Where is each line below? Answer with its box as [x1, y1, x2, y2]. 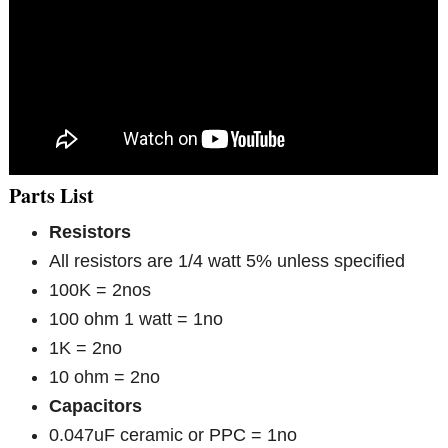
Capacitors [49, 395, 143, 416]
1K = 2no [49, 337, 123, 358]
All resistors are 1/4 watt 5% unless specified [49, 250, 406, 271]
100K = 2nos [49, 279, 152, 300]
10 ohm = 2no [49, 366, 161, 387]
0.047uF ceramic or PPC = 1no [49, 424, 298, 445]
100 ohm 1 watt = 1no [49, 308, 224, 329]
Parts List [9, 180, 95, 210]
